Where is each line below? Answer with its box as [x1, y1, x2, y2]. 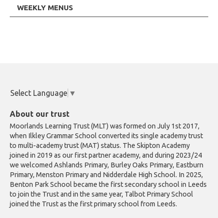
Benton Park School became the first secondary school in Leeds [10, 181, 207, 188]
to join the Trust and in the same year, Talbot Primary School [10, 190, 193, 198]
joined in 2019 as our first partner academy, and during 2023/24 [10, 151, 202, 159]
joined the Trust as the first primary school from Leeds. [10, 200, 177, 208]
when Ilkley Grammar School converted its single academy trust [10, 132, 203, 140]
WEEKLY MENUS [17, 3, 73, 12]
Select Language [10, 89, 67, 98]
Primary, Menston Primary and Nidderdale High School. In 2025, [10, 171, 203, 179]
